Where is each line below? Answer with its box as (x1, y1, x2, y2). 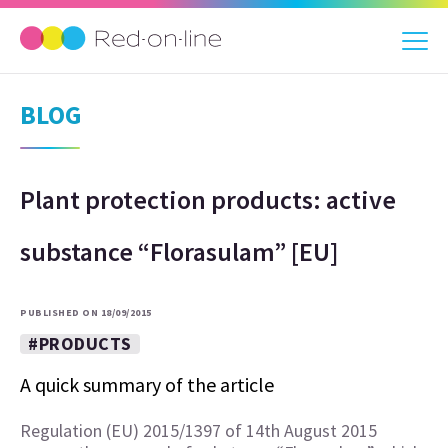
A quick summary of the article (20, 372, 274, 397)
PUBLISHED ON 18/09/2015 (20, 306, 152, 319)
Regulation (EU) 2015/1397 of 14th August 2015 (20, 419, 377, 442)
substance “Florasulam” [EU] (20, 235, 339, 268)
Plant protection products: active (20, 183, 396, 216)
